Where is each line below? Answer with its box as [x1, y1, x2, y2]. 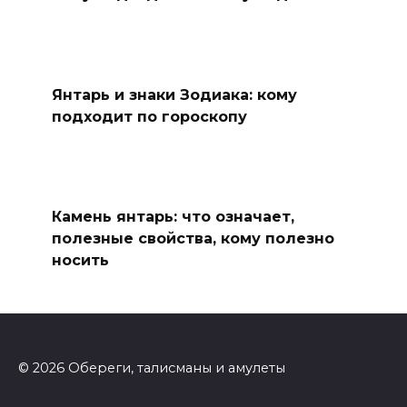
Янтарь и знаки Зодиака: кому [51, 85, 297, 104]
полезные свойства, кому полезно [51, 229, 334, 247]
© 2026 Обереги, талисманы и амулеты [18, 360, 285, 376]
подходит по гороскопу [51, 107, 247, 125]
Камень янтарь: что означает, [51, 207, 294, 225]
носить [51, 251, 109, 269]
